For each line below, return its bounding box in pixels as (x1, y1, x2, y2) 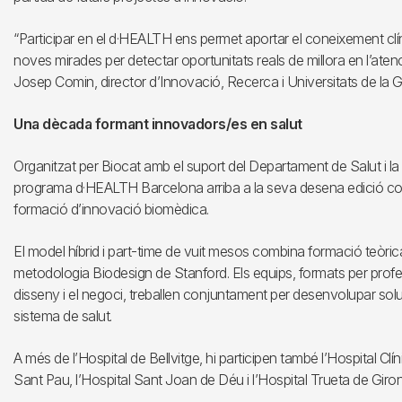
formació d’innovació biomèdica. (13, 200, 209, 218)
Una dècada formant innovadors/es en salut (13, 115, 302, 133)
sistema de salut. (13, 307, 112, 325)
